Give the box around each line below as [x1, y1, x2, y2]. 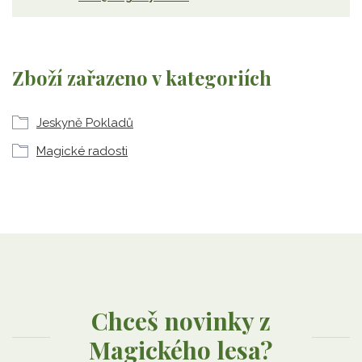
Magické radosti [36, 144, 128, 159]
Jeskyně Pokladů [36, 116, 133, 131]
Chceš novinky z [90, 305, 271, 338]
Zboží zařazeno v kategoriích [12, 65, 271, 91]
